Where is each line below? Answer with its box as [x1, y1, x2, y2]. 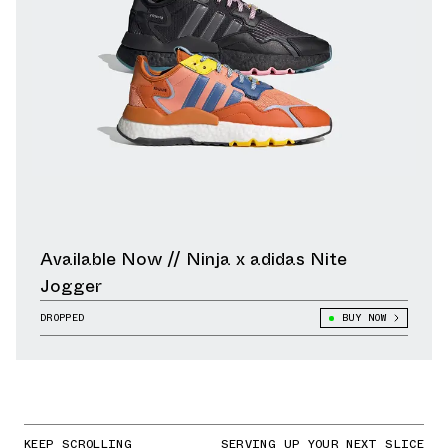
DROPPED [40, 310, 85, 326]
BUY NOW [341, 310, 386, 326]
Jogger [40, 273, 102, 300]
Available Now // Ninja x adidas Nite [40, 246, 347, 273]
